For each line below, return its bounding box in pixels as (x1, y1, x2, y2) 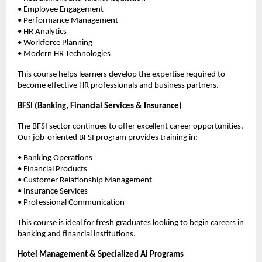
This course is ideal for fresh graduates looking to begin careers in (18, 219, 244, 228)
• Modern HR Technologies (18, 50, 111, 59)
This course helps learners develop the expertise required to (18, 70, 225, 80)
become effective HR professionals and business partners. (18, 81, 219, 91)
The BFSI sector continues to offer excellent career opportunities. (18, 122, 243, 132)
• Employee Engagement (18, 5, 104, 15)
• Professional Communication (18, 198, 125, 208)
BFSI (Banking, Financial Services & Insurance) (18, 102, 182, 111)
